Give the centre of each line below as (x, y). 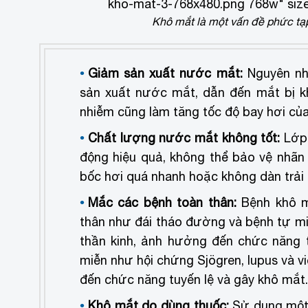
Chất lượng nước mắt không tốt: (184, 138)
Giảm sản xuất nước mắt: (165, 74)
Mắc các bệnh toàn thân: (165, 203)
